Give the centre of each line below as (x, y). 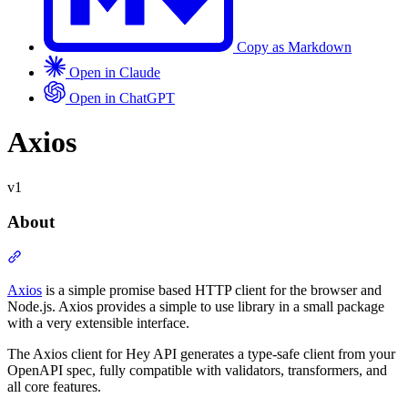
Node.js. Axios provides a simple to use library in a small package (196, 306)
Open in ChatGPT (122, 97)
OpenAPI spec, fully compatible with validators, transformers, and (197, 370)
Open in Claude (115, 72)
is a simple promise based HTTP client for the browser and (212, 290)
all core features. (54, 386)
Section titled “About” (85, 256)
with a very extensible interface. (98, 322)
